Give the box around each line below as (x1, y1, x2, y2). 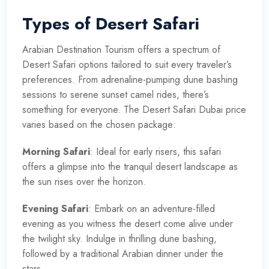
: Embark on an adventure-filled (88, 201, 215, 216)
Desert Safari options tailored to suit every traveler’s (22, 57, 232, 71)
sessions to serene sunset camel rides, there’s (22, 87, 209, 101)
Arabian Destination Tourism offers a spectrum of (22, 42, 220, 56)
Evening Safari (22, 201, 88, 216)
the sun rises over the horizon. (22, 174, 146, 189)
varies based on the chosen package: (22, 117, 176, 131)
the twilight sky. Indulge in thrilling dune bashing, (22, 231, 217, 246)
